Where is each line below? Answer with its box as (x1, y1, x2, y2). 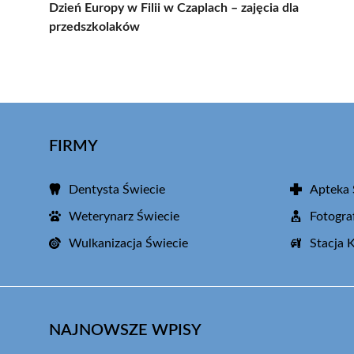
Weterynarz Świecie (69, 209, 179, 223)
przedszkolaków (49, 20, 140, 33)
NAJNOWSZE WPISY (49, 322, 201, 338)
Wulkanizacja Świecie (69, 236, 188, 250)
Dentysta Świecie (69, 183, 165, 196)
